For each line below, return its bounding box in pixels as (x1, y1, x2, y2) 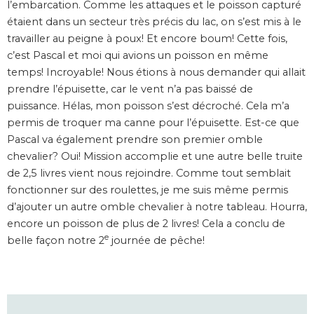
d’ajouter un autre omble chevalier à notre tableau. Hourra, (7, 200, 307, 213)
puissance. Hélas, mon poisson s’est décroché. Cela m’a (7, 99, 289, 112)
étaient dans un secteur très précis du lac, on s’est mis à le (7, 15, 301, 28)
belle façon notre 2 (7, 233, 104, 247)
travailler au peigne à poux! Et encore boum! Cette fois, (7, 32, 287, 45)
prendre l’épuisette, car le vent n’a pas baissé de (7, 82, 253, 95)
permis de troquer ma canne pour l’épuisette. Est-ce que (7, 116, 299, 129)
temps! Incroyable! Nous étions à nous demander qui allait (7, 65, 306, 78)
